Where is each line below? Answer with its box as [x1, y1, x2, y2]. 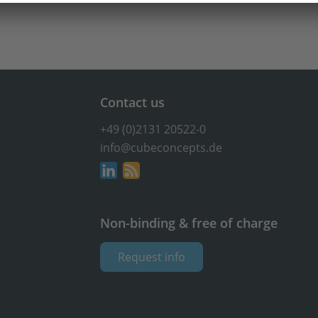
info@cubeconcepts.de [100, 140, 223, 156]
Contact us [100, 93, 165, 111]
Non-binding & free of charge [100, 214, 278, 232]
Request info [118, 248, 186, 265]
